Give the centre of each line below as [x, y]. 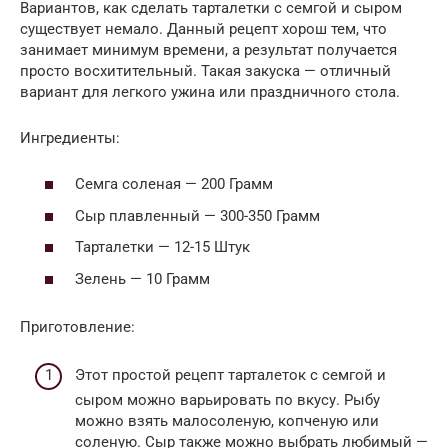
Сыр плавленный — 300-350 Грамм [197, 215]
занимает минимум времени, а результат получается [208, 49]
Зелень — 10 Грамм [142, 278]
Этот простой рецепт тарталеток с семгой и [230, 375]
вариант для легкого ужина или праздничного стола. [210, 91]
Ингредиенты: [70, 137]
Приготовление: [77, 326]
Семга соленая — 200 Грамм [174, 184]
